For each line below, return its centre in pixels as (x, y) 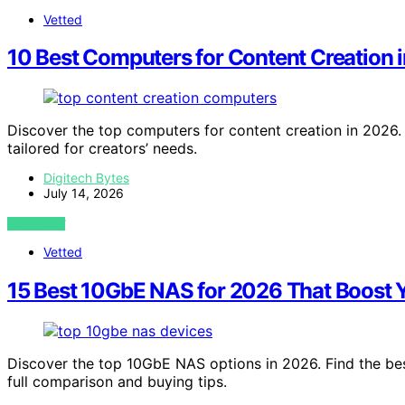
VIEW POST (37, 224)
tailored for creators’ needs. (102, 149)
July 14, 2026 (84, 193)
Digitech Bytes (86, 178)
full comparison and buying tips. (117, 382)
